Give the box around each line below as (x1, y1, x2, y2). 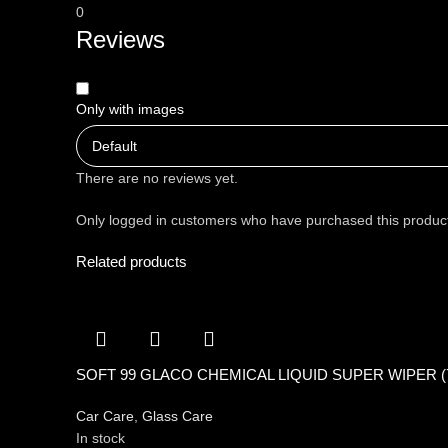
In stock (76, 429, 125, 446)
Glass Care (142, 407, 213, 424)
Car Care (76, 407, 134, 424)
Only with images (76, 100, 184, 117)
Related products (76, 252, 187, 270)
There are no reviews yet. (76, 169, 238, 186)
